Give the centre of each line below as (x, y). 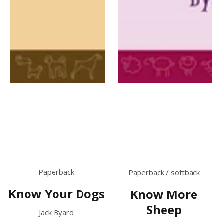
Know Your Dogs (56, 193)
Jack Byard (56, 212)
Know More (164, 194)
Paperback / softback (164, 173)
